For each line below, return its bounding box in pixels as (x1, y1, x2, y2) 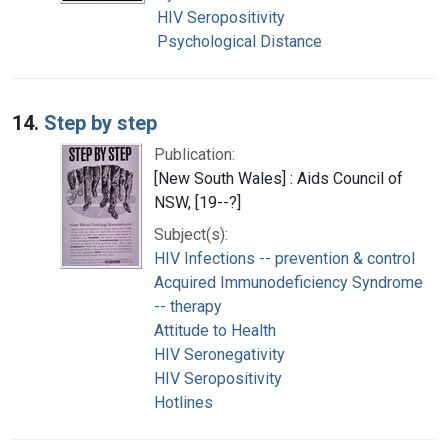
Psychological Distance (157, 31, 322, 51)
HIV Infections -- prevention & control (154, 248, 415, 268)
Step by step (44, 110, 157, 135)
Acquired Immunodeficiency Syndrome (154, 272, 423, 292)
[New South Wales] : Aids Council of (154, 168, 403, 188)
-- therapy (154, 296, 222, 316)
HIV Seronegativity (154, 344, 285, 364)
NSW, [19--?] (154, 192, 241, 212)
